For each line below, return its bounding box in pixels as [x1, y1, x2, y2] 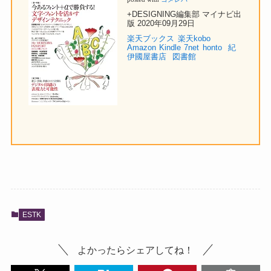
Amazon [126, 43, 156, 53]
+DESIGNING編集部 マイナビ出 [126, 10, 241, 19]
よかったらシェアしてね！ [77, 244, 194, 256]
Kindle [158, 43, 181, 53]
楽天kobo [177, 34, 211, 44]
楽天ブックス [126, 34, 174, 44]
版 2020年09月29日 [126, 19, 195, 28]
